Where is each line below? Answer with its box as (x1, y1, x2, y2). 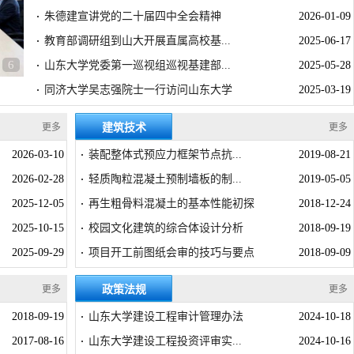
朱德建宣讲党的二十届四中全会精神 (44, 10, 221, 22)
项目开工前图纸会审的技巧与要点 (88, 247, 254, 258)
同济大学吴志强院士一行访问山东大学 (44, 84, 232, 96)
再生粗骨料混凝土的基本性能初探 (88, 198, 254, 209)
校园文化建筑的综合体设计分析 (88, 222, 243, 234)
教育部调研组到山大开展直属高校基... (44, 35, 231, 47)
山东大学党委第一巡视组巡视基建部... (44, 59, 231, 71)
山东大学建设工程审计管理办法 (88, 311, 243, 322)
